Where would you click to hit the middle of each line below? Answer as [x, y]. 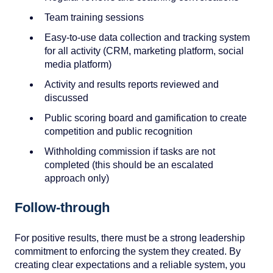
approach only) [77, 179]
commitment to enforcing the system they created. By [128, 251]
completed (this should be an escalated [129, 165]
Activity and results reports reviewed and [132, 85]
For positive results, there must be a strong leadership [130, 238]
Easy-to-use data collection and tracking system [147, 37]
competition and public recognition [119, 132]
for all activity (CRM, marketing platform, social [144, 51]
